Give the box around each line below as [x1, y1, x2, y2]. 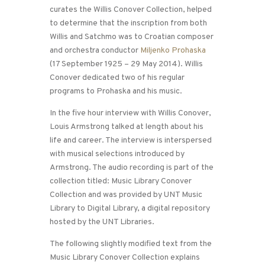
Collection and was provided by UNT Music [50, 190, 202, 201]
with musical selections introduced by [50, 149, 185, 160]
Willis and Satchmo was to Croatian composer [50, 32, 214, 43]
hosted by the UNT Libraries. [50, 217, 154, 228]
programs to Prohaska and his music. [50, 86, 182, 97]
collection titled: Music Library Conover [50, 176, 192, 187]
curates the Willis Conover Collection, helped [50, 5, 212, 15]
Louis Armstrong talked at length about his [50, 122, 203, 132]
